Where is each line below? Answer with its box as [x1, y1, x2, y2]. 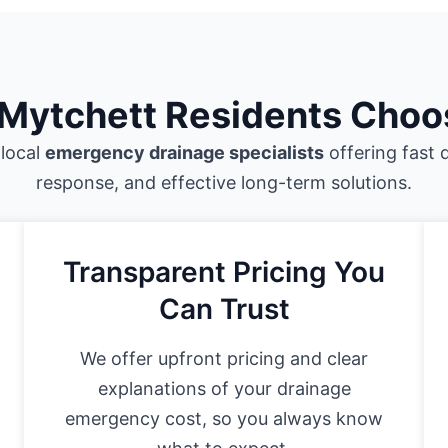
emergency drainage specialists [45, 142, 324, 164]
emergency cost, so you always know [65, 408, 383, 430]
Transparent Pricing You [63, 255, 385, 290]
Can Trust [158, 292, 290, 327]
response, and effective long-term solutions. [36, 172, 412, 194]
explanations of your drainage [97, 378, 351, 400]
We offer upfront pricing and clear [80, 348, 368, 370]
